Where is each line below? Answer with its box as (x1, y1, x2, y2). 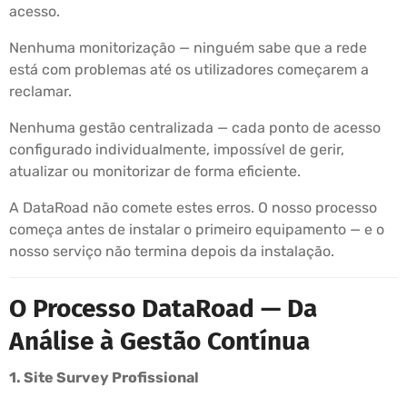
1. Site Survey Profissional (9, 368, 199, 386)
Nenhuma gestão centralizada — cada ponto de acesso (9, 118, 381, 136)
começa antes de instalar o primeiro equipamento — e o (9, 220, 384, 238)
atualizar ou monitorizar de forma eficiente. (9, 162, 301, 180)
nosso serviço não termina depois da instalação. (9, 242, 334, 260)
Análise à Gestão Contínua (9, 325, 310, 356)
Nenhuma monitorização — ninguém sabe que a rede (9, 38, 367, 56)
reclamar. (9, 82, 72, 100)
